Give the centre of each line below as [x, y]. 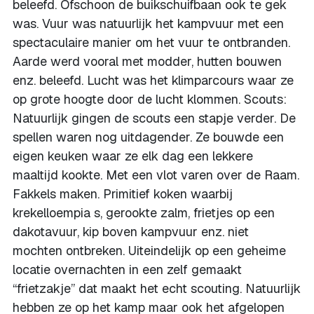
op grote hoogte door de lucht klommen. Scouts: [150, 99]
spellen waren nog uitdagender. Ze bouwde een [148, 137]
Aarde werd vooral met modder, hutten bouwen [147, 61]
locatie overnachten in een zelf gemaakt [127, 269]
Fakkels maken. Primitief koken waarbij [123, 194]
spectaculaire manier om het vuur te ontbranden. [151, 42]
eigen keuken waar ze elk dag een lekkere [133, 156]
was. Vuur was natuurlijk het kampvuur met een [148, 23]
